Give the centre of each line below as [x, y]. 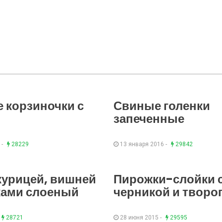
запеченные [149, 119]
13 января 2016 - [143, 144]
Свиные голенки [162, 106]
